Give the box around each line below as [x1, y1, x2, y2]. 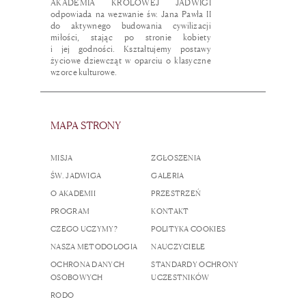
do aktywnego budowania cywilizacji [51, 20, 211, 31]
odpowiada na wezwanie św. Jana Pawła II [51, 8, 211, 19]
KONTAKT [151, 206, 189, 217]
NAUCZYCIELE [151, 242, 206, 252]
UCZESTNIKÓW [151, 273, 210, 283]
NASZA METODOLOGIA [51, 242, 138, 252]
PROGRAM [51, 206, 90, 217]
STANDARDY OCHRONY [151, 260, 239, 270]
